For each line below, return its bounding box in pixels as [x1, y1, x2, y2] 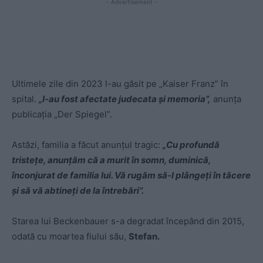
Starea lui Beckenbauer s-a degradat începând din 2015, [12, 215, 244, 227]
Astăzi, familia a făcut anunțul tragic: [12, 139, 163, 151]
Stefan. [129, 231, 160, 242]
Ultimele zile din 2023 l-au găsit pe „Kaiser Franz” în [12, 78, 228, 90]
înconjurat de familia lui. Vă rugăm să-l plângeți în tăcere [12, 170, 251, 181]
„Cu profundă [163, 139, 220, 151]
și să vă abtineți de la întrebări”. [12, 185, 144, 197]
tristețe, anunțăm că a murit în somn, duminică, [12, 154, 211, 166]
